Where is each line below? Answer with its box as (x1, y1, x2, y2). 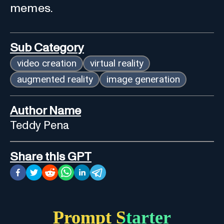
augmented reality (16, 73, 93, 85)
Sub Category (10, 41, 84, 54)
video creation (16, 57, 76, 69)
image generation (106, 73, 180, 85)
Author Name (10, 104, 81, 117)
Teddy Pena (10, 119, 70, 131)
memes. (10, 2, 53, 14)
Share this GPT (10, 150, 91, 163)
